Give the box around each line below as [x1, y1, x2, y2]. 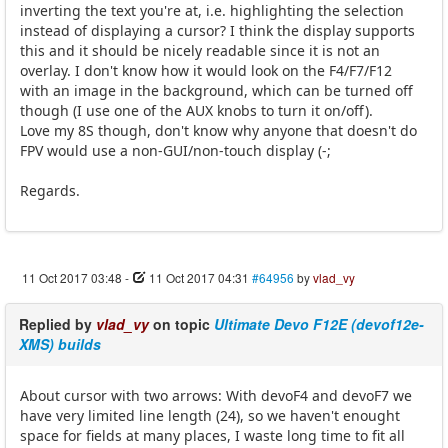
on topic [149, 314, 214, 335]
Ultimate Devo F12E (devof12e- [214, 314, 424, 335]
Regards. [20, 181, 80, 201]
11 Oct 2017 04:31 [149, 269, 249, 287]
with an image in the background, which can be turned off [20, 81, 413, 101]
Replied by [19, 314, 96, 335]
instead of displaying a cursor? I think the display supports [20, 21, 415, 41]
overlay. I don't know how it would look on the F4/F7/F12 [20, 61, 392, 81]
